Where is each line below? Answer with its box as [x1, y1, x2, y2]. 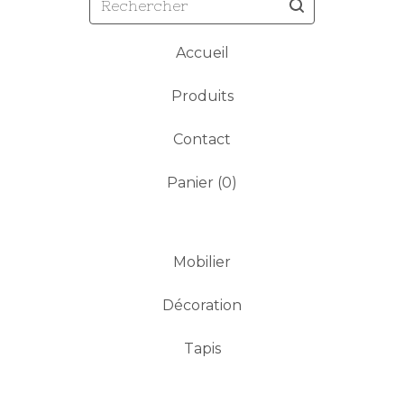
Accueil [175, 44, 229, 61]
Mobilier [173, 253, 231, 271]
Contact [173, 131, 231, 148]
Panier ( [167, 174, 222, 191]
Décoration [162, 297, 242, 314]
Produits [170, 87, 234, 105]
